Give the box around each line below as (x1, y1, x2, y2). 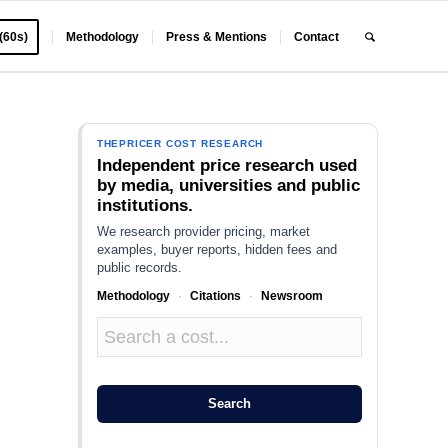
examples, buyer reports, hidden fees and (96, 242, 337, 257)
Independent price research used (96, 156, 357, 175)
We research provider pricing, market (96, 224, 310, 239)
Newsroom (260, 289, 323, 303)
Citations (189, 289, 241, 303)
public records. (96, 260, 182, 275)
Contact (294, 30, 340, 44)
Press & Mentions (166, 30, 268, 44)
